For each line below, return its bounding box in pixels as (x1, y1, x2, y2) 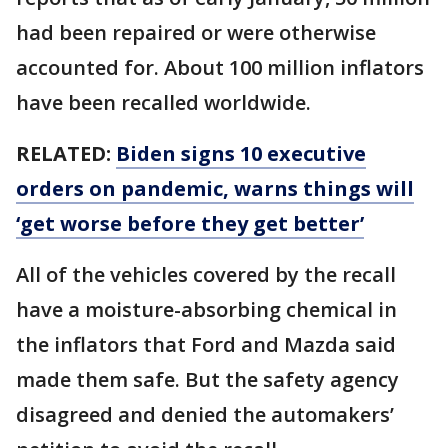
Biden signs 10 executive (116, 139, 366, 167)
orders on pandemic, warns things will (16, 174, 414, 202)
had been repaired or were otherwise (16, 18, 376, 46)
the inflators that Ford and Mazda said (16, 330, 396, 358)
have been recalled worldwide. (16, 88, 311, 116)
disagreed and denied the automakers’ (16, 400, 394, 428)
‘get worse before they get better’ (16, 209, 364, 237)
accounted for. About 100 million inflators (16, 53, 424, 81)
